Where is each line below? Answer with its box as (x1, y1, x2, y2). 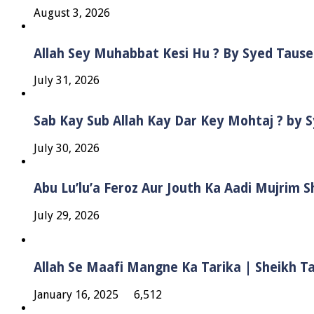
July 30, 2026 (34, 141, 100, 155)
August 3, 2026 (34, 6, 110, 20)
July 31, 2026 (34, 74, 100, 88)
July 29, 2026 (34, 209, 100, 223)
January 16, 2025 (34, 287, 118, 301)
